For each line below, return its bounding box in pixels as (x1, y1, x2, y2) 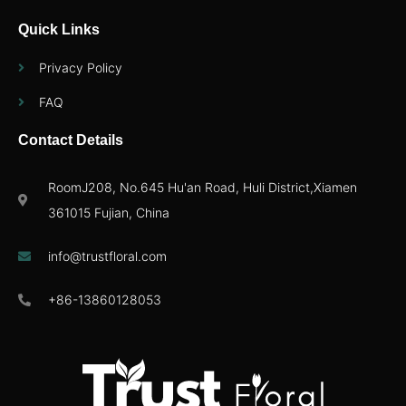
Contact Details (18, 131, 123, 148)
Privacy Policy (38, 59, 122, 75)
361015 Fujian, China (47, 204, 169, 220)
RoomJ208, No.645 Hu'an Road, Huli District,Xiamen (47, 179, 357, 195)
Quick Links (18, 21, 100, 37)
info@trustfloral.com (47, 247, 167, 264)
